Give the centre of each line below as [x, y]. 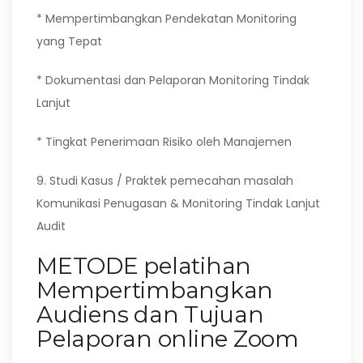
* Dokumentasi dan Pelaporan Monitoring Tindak [173, 80]
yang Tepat [69, 41]
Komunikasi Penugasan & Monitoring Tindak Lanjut [178, 203]
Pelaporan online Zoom [168, 339]
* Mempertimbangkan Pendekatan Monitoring [167, 19]
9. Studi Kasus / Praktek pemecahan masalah [165, 181]
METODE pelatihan [144, 266]
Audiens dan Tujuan [150, 314]
